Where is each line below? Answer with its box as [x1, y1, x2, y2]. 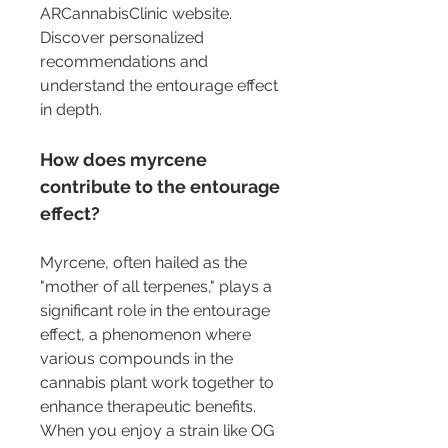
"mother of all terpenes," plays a [40, 276, 276, 296]
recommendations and [40, 51, 212, 71]
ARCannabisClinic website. [40, 3, 236, 23]
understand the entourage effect [40, 75, 282, 95]
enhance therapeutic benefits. [40, 396, 260, 416]
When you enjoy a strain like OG [40, 420, 278, 440]
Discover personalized [40, 27, 208, 47]
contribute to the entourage [40, 175, 284, 197]
